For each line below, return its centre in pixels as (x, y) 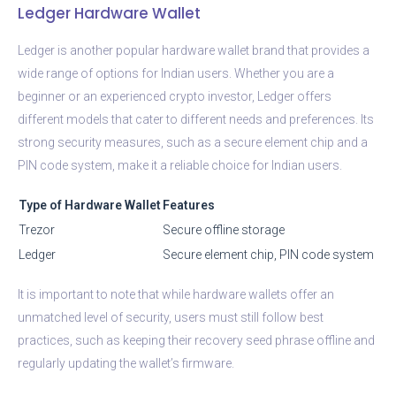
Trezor (37, 229)
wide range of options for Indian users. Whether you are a (176, 73)
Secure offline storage (224, 229)
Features (189, 205)
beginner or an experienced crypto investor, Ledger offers (175, 96)
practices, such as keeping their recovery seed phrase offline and (196, 340)
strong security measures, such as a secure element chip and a (193, 142)
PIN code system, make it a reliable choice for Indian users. (180, 165)
